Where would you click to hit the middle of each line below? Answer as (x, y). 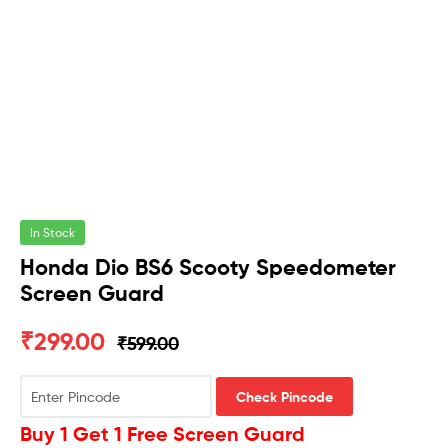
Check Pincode (285, 396)
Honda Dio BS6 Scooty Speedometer (208, 268)
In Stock (52, 233)
